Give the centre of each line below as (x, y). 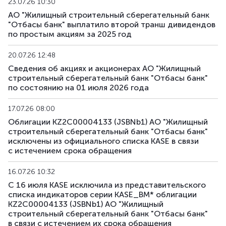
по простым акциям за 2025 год (70, 34)
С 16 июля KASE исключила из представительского (107, 185)
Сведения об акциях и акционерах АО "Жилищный (104, 68)
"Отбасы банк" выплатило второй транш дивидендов (112, 24)
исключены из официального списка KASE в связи (103, 141)
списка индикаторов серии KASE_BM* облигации (102, 194)
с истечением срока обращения (70, 151)
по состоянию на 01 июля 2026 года (78, 88)
